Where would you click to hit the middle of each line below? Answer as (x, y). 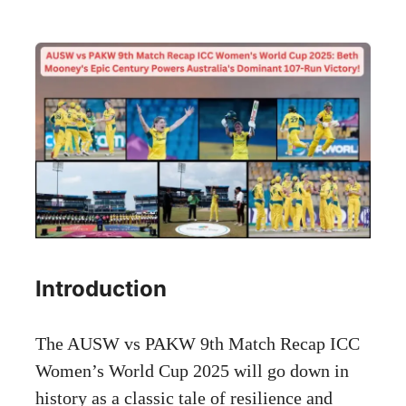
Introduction (101, 288)
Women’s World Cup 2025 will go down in (192, 370)
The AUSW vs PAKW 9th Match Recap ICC (198, 343)
